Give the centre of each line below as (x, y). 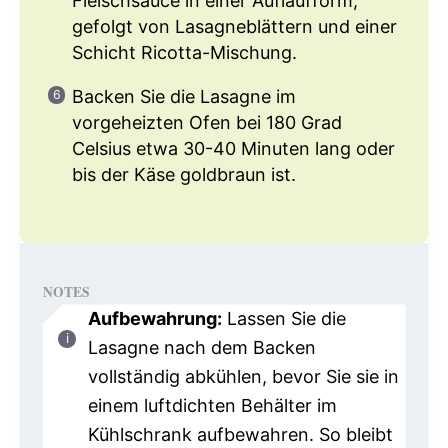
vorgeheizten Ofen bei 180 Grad (207, 122)
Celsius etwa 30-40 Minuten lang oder (233, 148)
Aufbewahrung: (154, 319)
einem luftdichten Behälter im (212, 406)
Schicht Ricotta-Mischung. (184, 52)
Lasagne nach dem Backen (201, 348)
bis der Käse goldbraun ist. (184, 174)
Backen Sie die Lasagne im (184, 96)
